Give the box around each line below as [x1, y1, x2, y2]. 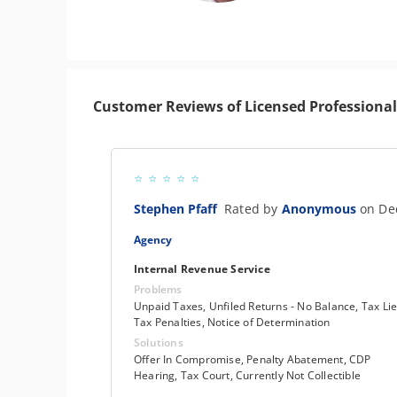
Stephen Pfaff [134, 200, 224, 217]
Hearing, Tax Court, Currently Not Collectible [134, 368, 361, 383]
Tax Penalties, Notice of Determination [134, 315, 331, 330]
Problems [134, 282, 183, 297]
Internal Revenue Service [134, 261, 270, 276]
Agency [134, 232, 172, 247]
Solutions [134, 335, 183, 350]
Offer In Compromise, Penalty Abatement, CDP [134, 352, 371, 367]
